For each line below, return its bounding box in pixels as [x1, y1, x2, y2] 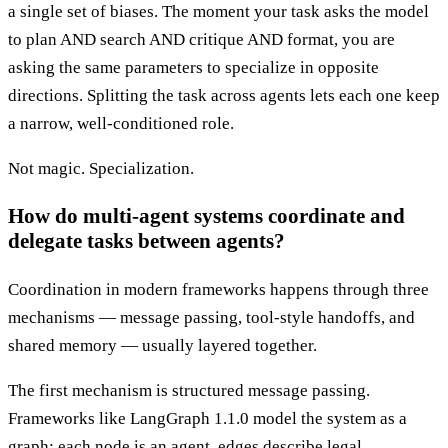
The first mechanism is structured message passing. [8, 380, 370, 400]
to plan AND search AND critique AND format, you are [8, 30, 395, 50]
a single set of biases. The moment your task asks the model [8, 2, 429, 22]
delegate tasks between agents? [8, 229, 285, 254]
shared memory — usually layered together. [8, 335, 317, 355]
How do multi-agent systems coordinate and [8, 204, 405, 229]
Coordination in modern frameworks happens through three [8, 279, 429, 299]
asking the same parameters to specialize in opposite [8, 58, 379, 78]
